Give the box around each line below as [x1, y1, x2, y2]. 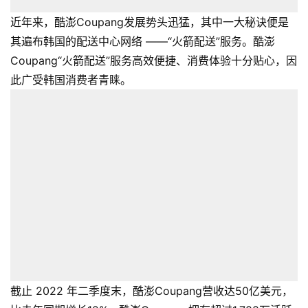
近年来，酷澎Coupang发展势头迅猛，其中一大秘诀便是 [10, 15, 289, 30]
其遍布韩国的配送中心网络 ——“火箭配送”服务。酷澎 [10, 34, 275, 49]
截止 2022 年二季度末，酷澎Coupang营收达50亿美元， [10, 283, 293, 298]
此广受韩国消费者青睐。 [10, 73, 131, 87]
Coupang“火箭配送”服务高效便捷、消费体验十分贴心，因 [10, 54, 297, 68]
